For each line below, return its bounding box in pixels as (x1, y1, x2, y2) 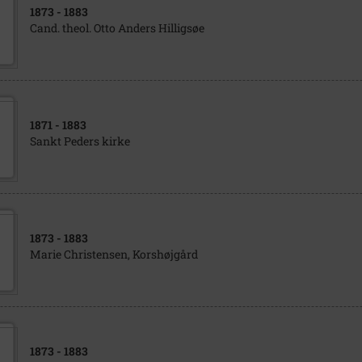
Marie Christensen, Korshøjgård (29, 246, 198, 262)
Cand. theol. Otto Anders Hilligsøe (29, 20, 204, 36)
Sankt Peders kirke (29, 133, 130, 149)
